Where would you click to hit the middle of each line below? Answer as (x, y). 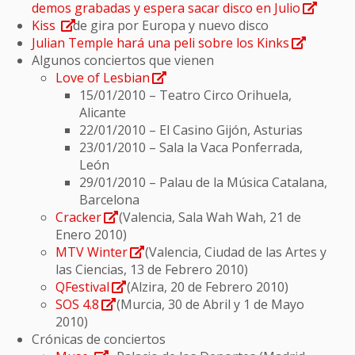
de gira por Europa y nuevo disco (171, 25)
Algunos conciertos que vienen (123, 60)
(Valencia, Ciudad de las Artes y (234, 252)
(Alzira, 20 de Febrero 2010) (206, 287)
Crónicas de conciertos (99, 339)
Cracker (78, 217)
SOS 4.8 (77, 304)
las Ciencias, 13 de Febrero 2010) (152, 269)
